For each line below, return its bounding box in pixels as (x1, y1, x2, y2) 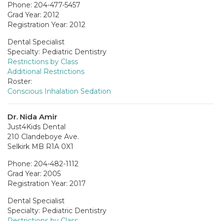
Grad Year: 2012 (7, 10, 59, 19)
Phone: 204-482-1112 (7, 159, 78, 168)
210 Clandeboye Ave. (7, 132, 79, 141)
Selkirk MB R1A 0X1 (7, 142, 74, 151)
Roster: (7, 76, 32, 86)
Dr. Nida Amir (7, 111, 57, 121)
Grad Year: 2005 (7, 169, 61, 178)
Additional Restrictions (7, 67, 84, 76)
